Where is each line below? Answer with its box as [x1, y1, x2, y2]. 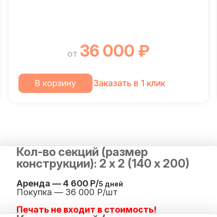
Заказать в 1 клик [93, 78, 166, 88]
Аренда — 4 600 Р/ [16, 178, 99, 188]
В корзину [34, 78, 77, 88]
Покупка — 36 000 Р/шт [16, 187, 118, 197]
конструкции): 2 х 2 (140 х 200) [16, 156, 189, 170]
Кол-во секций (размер [16, 145, 148, 159]
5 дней [99, 180, 123, 188]
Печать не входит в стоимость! [16, 204, 156, 215]
